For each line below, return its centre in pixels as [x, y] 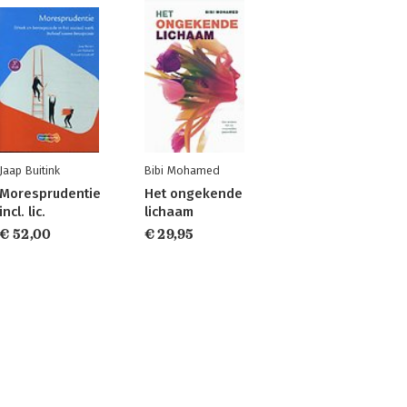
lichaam [169, 212]
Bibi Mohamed [182, 170]
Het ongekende [193, 194]
